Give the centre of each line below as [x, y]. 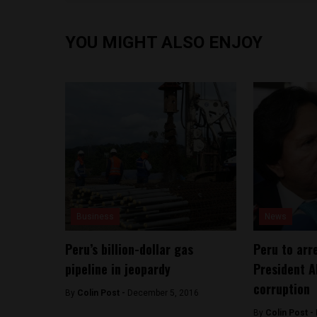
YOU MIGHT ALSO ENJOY [164, 42]
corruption [281, 289]
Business [95, 217]
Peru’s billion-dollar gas [129, 249]
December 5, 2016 [163, 293]
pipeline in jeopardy [118, 269]
